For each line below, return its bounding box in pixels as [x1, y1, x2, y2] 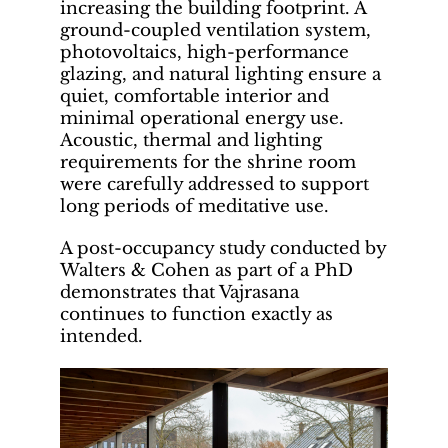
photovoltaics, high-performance [60, 42, 349, 64]
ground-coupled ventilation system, [60, 20, 371, 42]
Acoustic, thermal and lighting [60, 130, 322, 152]
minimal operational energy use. [60, 108, 344, 130]
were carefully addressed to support [60, 174, 369, 196]
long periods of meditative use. [60, 196, 329, 218]
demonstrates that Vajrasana [60, 282, 299, 304]
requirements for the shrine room [60, 152, 356, 174]
